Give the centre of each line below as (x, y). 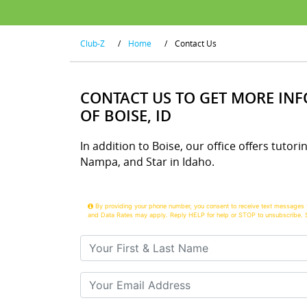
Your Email (107, 279)
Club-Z (93, 43)
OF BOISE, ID (126, 115)
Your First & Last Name (139, 242)
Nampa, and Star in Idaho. (147, 161)
